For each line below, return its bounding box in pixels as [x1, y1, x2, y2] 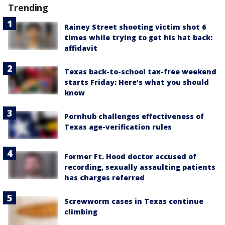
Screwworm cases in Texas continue [64, 196, 203, 206]
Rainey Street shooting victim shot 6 [64, 22, 206, 32]
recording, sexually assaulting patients [64, 162, 215, 172]
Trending [8, 1, 49, 14]
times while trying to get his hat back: [64, 32, 212, 42]
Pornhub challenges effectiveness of [64, 111, 204, 121]
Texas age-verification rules [64, 122, 172, 132]
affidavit [64, 43, 97, 53]
